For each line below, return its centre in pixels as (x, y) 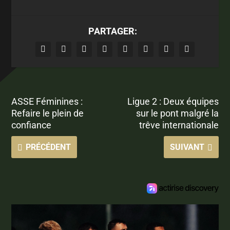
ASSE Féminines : (47, 101)
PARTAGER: (112, 31)
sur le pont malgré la (177, 113)
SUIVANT (187, 147)
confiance (32, 125)
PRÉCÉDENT (49, 147)
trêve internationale (179, 125)
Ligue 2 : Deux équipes (173, 101)
